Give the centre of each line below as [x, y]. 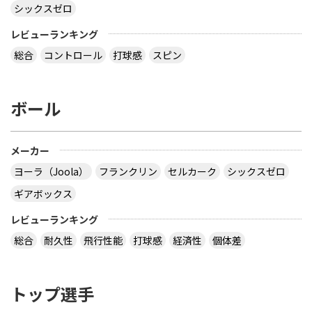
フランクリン [128, 171]
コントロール [73, 55]
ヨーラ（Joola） [51, 171]
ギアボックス [43, 193]
